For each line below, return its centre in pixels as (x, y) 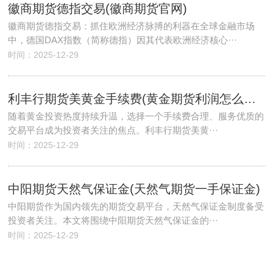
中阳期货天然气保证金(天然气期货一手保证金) (134, 189)
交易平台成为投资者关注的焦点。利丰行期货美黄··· (113, 130)
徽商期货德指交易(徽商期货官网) (98, 9)
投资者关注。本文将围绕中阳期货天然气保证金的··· (113, 220)
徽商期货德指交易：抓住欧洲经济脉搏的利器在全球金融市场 (132, 26)
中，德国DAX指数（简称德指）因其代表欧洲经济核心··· (123, 40)
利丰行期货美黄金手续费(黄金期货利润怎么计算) (250, 99)
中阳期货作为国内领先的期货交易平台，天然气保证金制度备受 (136, 206)
